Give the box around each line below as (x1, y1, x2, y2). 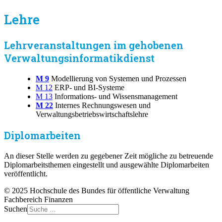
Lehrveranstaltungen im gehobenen (4, 38, 183, 52)
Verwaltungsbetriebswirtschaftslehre (36, 110, 148, 118)
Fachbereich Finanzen (4, 195, 73, 204)
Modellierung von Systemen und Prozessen (51, 74, 186, 83)
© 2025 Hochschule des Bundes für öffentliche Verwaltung (4, 186, 189, 195)
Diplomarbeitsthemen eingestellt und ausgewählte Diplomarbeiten (4, 160, 209, 169)
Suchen (4, 204, 27, 213)
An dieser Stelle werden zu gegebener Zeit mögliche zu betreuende (4, 151, 213, 160)
